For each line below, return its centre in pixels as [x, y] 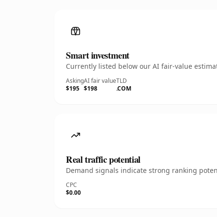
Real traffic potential [103, 159]
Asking [75, 81]
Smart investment [98, 55]
